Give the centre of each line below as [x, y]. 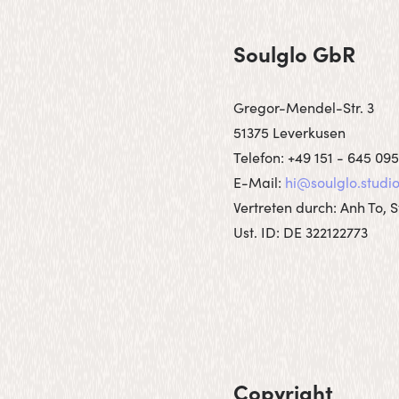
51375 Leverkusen [290, 132]
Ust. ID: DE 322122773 [301, 232]
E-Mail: [260, 182]
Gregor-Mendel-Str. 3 [304, 107]
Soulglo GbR [295, 53]
